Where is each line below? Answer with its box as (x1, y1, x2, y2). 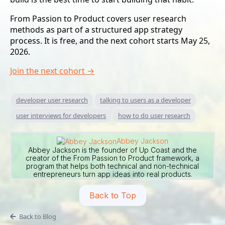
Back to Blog (19, 211, 56, 221)
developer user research (16, 95, 88, 105)
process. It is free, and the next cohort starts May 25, (10, 35, 210, 47)
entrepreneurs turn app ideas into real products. (33, 169, 192, 178)
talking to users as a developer (100, 95, 191, 105)
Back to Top (89, 190, 136, 200)
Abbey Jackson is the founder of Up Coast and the (28, 145, 197, 154)
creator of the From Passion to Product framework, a (26, 153, 199, 162)
